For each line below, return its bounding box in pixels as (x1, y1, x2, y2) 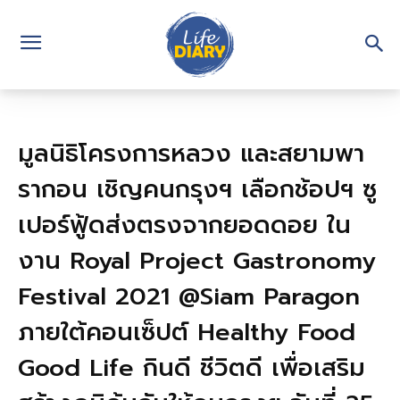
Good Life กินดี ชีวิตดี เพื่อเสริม (18, 350, 365, 386)
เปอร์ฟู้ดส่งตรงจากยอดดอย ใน (18, 207, 351, 243)
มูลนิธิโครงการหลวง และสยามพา (18, 136, 364, 171)
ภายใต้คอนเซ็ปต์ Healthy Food (18, 314, 355, 350)
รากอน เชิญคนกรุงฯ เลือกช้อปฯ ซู (18, 171, 377, 207)
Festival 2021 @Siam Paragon (18, 279, 360, 314)
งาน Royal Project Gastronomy (18, 243, 376, 279)
